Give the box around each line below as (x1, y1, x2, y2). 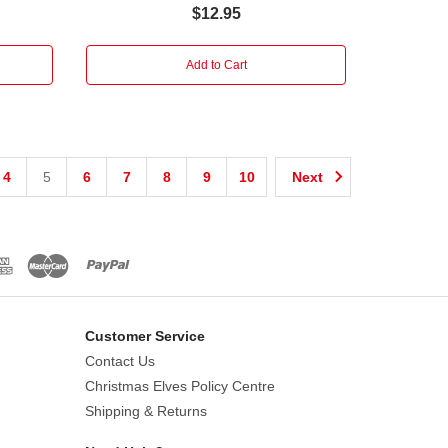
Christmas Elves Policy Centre (84, 377, 275, 394)
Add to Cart (185, 57, 247, 72)
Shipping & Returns (84, 402, 207, 419)
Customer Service (84, 327, 205, 344)
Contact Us (84, 352, 155, 369)
